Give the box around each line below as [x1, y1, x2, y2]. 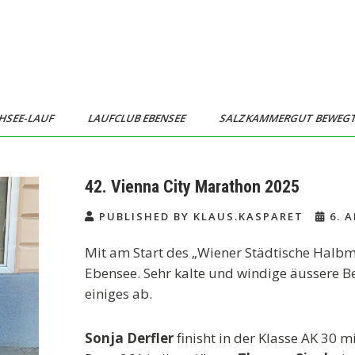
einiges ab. [85, 284, 155, 303]
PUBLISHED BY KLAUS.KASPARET [95, 209, 307, 223]
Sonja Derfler [85, 329, 174, 347]
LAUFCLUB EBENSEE [86, 111, 189, 125]
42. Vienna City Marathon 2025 [85, 177, 300, 197]
